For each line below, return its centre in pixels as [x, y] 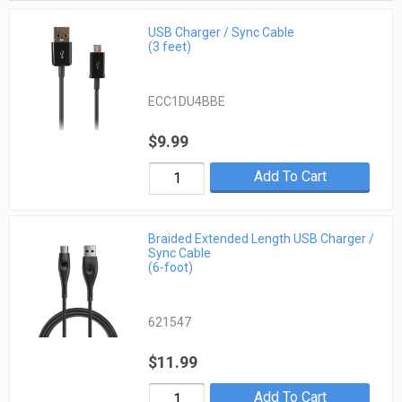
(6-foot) [171, 268]
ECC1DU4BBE [187, 101]
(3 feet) [170, 46]
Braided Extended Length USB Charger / [262, 239]
